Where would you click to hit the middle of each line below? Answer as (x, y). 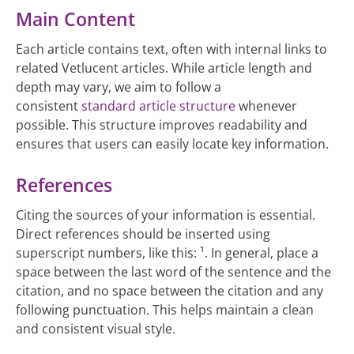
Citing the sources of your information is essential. (166, 215)
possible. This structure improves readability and (162, 125)
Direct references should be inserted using (143, 234)
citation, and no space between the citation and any (169, 291)
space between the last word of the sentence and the (173, 272)
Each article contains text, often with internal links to (171, 49)
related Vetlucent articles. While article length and (164, 68)
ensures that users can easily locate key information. (172, 144)
